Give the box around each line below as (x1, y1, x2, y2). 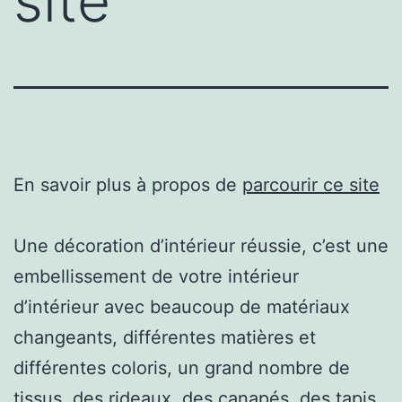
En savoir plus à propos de (13, 173, 242, 196)
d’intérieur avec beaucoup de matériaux (13, 295, 350, 318)
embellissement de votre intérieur (13, 265, 299, 287)
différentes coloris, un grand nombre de (13, 356, 350, 379)
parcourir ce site (242, 173, 380, 196)
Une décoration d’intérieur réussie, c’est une (13, 234, 389, 257)
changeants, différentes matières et (13, 326, 316, 348)
